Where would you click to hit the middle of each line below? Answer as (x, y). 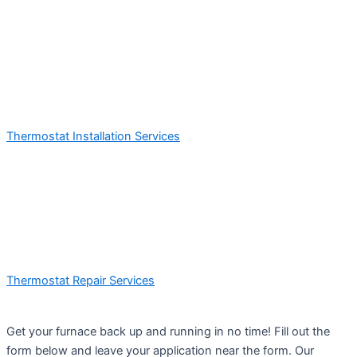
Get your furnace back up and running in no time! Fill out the (168, 331)
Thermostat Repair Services (80, 280)
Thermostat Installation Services (93, 136)
